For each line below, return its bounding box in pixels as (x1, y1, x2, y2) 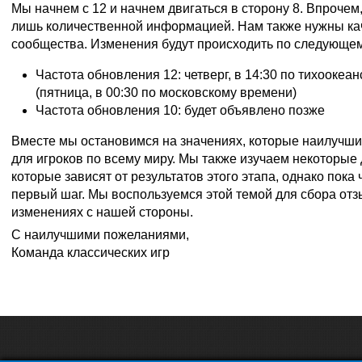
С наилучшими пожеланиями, (11, 228, 189, 242)
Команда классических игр (11, 246, 170, 260)
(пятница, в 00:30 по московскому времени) (36, 85, 297, 99)
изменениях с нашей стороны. (11, 204, 193, 219)
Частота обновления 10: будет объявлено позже (36, 103, 325, 117)
